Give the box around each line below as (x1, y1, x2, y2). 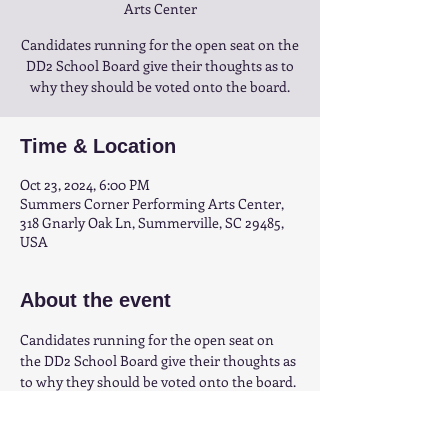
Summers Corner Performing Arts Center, (20, 194, 284, 213)
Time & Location (20, 135, 176, 157)
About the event (20, 289, 171, 311)
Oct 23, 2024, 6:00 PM (20, 175, 150, 194)
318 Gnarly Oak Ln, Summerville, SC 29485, (20, 213, 284, 232)
